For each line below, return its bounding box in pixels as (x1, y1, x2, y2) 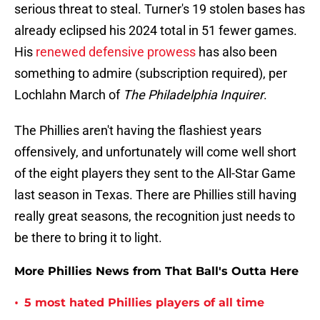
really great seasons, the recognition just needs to (14, 209, 295, 224)
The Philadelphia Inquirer (123, 87, 264, 103)
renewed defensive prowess (36, 44, 196, 60)
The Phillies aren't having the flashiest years (14, 123, 261, 139)
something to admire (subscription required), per (14, 66, 287, 81)
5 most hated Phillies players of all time (24, 296, 264, 310)
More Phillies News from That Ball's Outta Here (14, 264, 299, 279)
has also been (196, 44, 277, 60)
